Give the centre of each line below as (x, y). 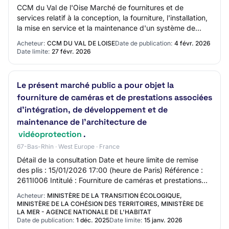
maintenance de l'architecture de (82, 122)
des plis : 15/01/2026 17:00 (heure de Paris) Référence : (110, 170)
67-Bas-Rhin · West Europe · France (68, 146)
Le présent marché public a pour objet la (95, 85)
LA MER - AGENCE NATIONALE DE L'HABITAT (84, 212)
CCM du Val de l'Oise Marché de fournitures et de (100, 7)
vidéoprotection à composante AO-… (79, 38)
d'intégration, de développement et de (92, 110)
